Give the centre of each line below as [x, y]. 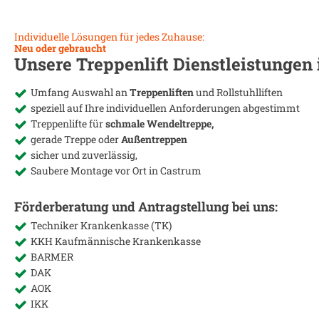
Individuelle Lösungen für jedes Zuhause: [109, 36]
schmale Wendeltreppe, [159, 123]
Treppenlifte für [68, 123]
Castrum [181, 170]
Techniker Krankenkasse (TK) [101, 225]
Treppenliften [163, 92]
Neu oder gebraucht [60, 48]
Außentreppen [154, 139]
